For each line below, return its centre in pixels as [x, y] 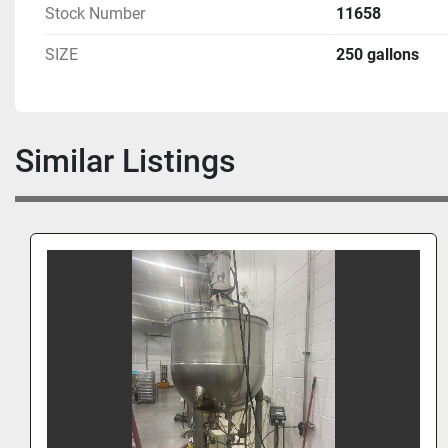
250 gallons [377, 54]
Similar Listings [135, 161]
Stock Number [95, 13]
